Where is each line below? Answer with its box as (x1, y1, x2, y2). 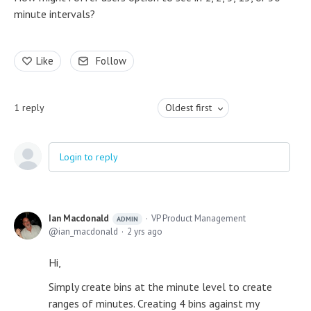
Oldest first (165, 101, 212, 114)
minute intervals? (14, 7, 95, 21)
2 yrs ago (127, 226, 162, 237)
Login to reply (60, 151, 118, 163)
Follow (96, 54, 126, 67)
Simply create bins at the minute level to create (49, 280, 272, 294)
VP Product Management (151, 212, 246, 224)
